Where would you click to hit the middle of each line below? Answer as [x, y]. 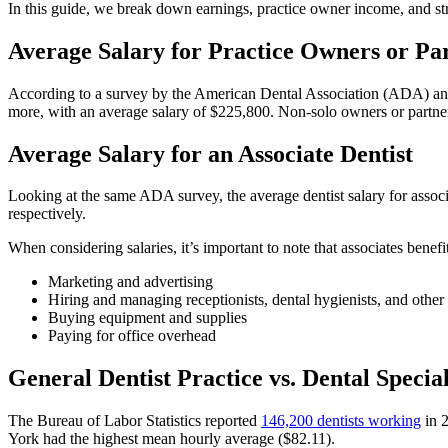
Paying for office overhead [132, 336]
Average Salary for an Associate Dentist [210, 153]
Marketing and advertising [132, 282]
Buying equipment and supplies [147, 318]
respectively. [47, 214]
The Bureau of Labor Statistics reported [134, 421]
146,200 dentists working [341, 421]
